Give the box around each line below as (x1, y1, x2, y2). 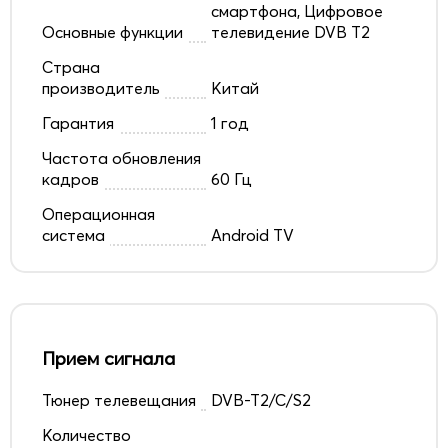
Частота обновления (42, 147, 201, 168)
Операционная (42, 203, 155, 224)
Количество (42, 424, 131, 445)
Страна (42, 56, 100, 77)
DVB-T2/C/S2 (210, 389, 311, 410)
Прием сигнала (42, 347, 175, 371)
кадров (42, 168, 99, 189)
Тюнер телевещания (42, 389, 196, 410)
